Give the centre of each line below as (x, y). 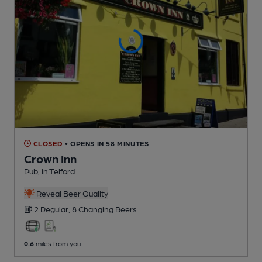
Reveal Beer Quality (71, 193)
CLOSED (47, 143)
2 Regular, (53, 208)
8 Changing (94, 208)
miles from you (57, 243)
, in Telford (56, 170)
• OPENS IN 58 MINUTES (107, 143)
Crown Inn (50, 158)
